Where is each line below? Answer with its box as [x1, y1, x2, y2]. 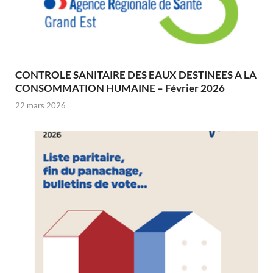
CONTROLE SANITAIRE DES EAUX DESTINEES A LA [15, 68, 257, 81]
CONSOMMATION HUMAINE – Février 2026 [15, 81, 225, 94]
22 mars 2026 [15, 101, 66, 111]
